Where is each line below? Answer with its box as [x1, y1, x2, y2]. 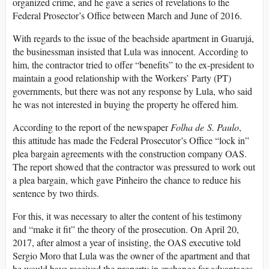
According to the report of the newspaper [13, 121, 171, 134]
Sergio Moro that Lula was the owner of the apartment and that [13, 249, 250, 262]
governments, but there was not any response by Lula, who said [13, 85, 252, 98]
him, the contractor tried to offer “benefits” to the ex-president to [13, 58, 254, 71]
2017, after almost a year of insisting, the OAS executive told [13, 236, 241, 249]
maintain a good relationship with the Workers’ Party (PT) [13, 71, 231, 85]
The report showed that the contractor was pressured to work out [13, 160, 255, 174]
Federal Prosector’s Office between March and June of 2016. [13, 9, 242, 22]
